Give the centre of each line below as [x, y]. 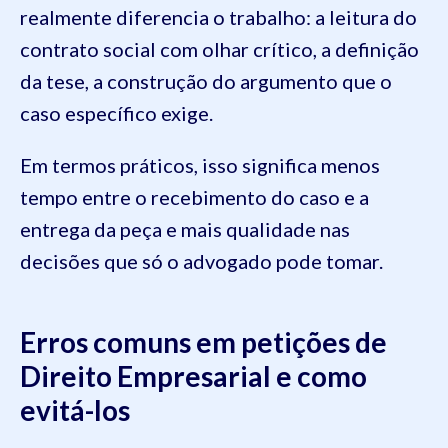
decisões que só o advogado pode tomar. [201, 260]
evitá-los [75, 409]
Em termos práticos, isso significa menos [200, 164]
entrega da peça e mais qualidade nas [185, 228]
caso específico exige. [116, 112]
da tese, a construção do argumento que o [206, 80]
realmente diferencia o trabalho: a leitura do [218, 16]
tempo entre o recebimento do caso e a [194, 196]
